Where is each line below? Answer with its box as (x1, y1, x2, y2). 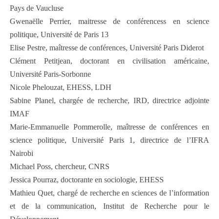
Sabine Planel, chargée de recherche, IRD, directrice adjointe (10, 96, 209, 105)
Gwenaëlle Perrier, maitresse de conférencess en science (10, 17, 209, 26)
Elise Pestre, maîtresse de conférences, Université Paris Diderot (10, 44, 204, 52)
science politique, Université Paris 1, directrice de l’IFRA (10, 136, 209, 145)
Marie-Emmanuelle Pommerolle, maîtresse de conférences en (10, 123, 209, 131)
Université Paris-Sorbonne (10, 70, 91, 79)
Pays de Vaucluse (10, 4, 64, 13)
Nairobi (10, 149, 33, 158)
